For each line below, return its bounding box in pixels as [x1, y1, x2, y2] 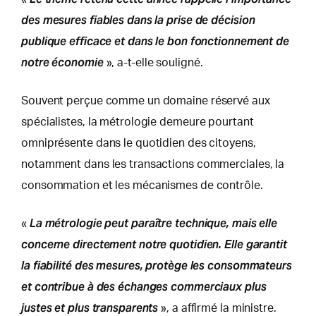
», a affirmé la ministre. [158, 302, 276, 314]
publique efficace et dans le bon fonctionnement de [21, 33, 289, 49]
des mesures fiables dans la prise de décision [21, 12, 255, 28]
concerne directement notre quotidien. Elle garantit [21, 236, 287, 252]
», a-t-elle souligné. [103, 56, 203, 68]
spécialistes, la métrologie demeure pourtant [21, 116, 254, 128]
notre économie [21, 54, 104, 70]
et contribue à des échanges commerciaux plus [21, 279, 267, 294]
